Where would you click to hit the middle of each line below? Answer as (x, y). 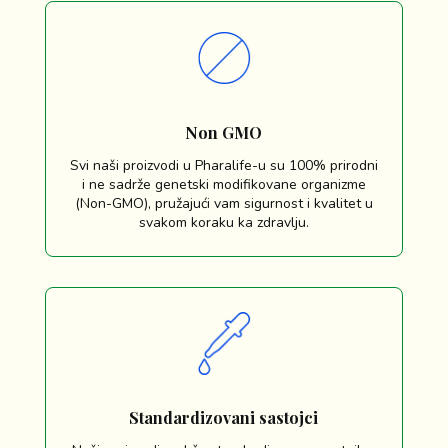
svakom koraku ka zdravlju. (223, 222)
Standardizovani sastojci (224, 418)
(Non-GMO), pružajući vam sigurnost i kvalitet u (223, 203)
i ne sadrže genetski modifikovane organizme (223, 184)
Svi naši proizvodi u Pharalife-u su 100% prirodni (223, 165)
